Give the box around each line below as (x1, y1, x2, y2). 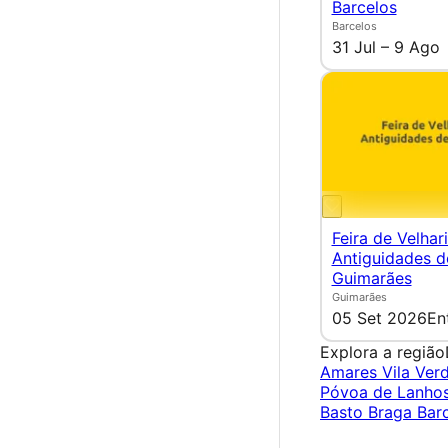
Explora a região (320, 341, 445, 362)
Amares (320, 361, 382, 382)
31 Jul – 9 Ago (331, 37, 440, 58)
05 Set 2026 (331, 308, 427, 329)
